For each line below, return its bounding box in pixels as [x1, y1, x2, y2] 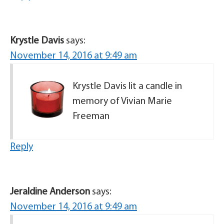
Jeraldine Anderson [10, 187, 90, 197]
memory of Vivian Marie [72, 96, 172, 106]
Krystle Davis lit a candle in [72, 81, 182, 91]
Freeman [72, 111, 109, 121]
